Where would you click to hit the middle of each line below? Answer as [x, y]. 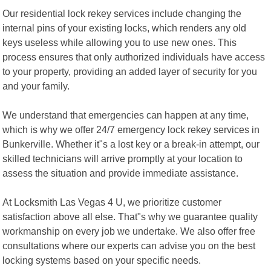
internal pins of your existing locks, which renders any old [125, 28]
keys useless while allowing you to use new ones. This [120, 42]
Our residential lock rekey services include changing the [122, 13]
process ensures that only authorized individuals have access [134, 57]
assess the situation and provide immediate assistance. [121, 173]
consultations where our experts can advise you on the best [129, 245]
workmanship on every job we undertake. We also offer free [129, 231]
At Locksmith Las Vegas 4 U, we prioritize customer [112, 202]
